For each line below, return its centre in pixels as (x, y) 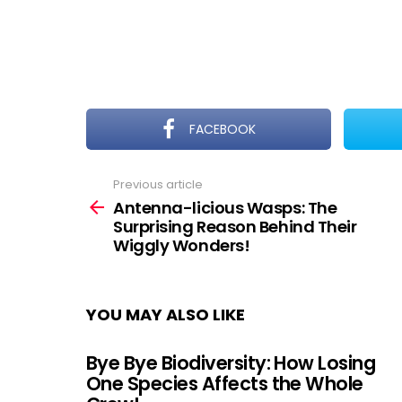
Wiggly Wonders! (182, 245)
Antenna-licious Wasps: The (225, 207)
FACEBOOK (223, 129)
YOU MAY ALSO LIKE (166, 314)
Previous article (158, 184)
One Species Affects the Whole (225, 383)
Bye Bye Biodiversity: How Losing (231, 363)
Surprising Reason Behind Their (235, 226)
